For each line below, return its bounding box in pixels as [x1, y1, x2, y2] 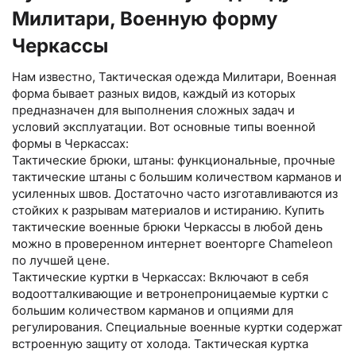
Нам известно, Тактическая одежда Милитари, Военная [12, 68, 336, 84]
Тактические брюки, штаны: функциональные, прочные [12, 152, 335, 168]
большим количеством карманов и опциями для [12, 302, 293, 318]
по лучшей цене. [12, 252, 110, 268]
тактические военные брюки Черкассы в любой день [12, 219, 323, 234]
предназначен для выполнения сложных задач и [12, 102, 295, 118]
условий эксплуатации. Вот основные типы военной [12, 118, 315, 134]
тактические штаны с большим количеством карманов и [12, 168, 342, 184]
